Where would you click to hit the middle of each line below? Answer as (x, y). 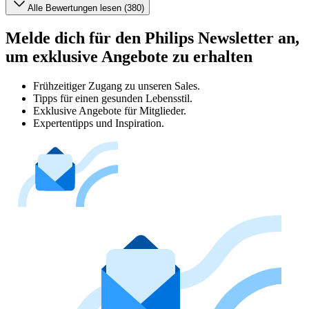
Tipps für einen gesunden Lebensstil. (113, 98)
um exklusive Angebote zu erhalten (129, 56)
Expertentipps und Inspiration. (99, 123)
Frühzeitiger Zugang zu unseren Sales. (117, 86)
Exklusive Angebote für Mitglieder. (110, 110)
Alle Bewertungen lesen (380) (86, 8)
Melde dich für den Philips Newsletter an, (152, 38)
